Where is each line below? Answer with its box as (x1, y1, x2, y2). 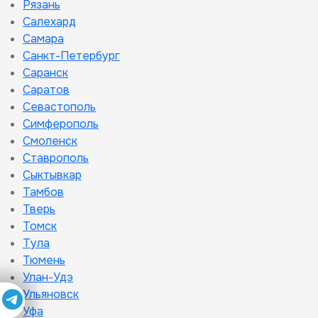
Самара (23, 31, 64, 46)
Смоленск (23, 133, 77, 148)
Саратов (23, 82, 70, 97)
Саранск (23, 65, 68, 80)
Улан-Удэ (23, 270, 73, 285)
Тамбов (23, 185, 64, 199)
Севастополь (23, 99, 96, 114)
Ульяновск (23, 287, 79, 302)
